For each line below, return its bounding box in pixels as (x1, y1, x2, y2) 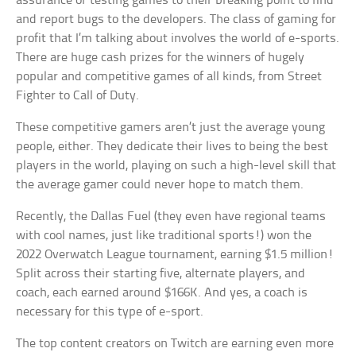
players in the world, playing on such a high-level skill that (16, 158, 337, 172)
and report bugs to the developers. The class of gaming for (16, 12, 337, 26)
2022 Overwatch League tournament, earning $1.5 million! (16, 247, 335, 261)
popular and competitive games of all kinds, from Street (16, 69, 323, 83)
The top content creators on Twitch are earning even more (16, 336, 335, 350)
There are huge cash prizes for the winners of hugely (16, 50, 305, 64)
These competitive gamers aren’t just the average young (16, 120, 326, 134)
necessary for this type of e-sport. (16, 304, 204, 319)
